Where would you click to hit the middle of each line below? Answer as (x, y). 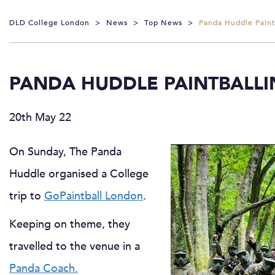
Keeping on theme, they (70, 224)
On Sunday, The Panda (65, 152)
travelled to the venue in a (75, 246)
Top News (163, 22)
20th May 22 (40, 117)
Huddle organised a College (79, 174)
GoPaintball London (94, 196)
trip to (27, 196)
